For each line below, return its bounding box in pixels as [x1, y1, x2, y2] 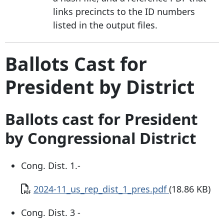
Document [20, 182, 65, 194]
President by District [5, 73, 194, 99]
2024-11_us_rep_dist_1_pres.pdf [33, 182, 169, 195]
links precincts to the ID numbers [53, 5, 195, 17]
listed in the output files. [53, 18, 157, 31]
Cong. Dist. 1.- [21, 159, 83, 171]
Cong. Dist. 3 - [21, 206, 83, 218]
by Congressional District [5, 127, 196, 149]
